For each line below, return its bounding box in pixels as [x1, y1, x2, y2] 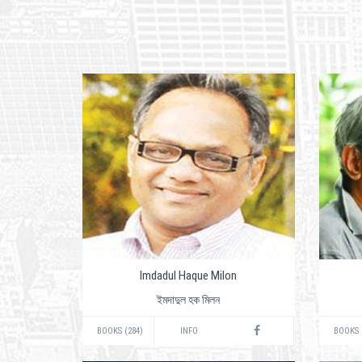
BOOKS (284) [97, 326, 143, 336]
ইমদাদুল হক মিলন [157, 293, 221, 306]
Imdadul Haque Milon [140, 268, 238, 283]
